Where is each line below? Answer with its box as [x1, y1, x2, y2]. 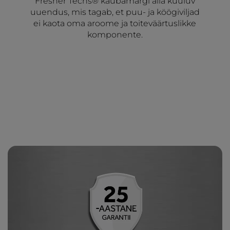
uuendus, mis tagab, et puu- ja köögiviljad [30, 7, 200, 17]
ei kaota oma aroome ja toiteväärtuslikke [33, 18, 197, 29]
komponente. [87, 30, 143, 40]
